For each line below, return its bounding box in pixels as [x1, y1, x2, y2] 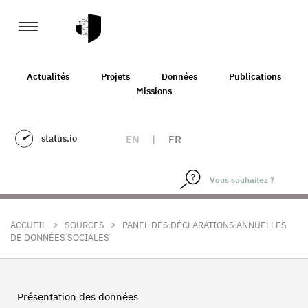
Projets [101, 70, 130, 82]
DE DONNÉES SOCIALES [10, 232, 109, 243]
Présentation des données [17, 290, 138, 303]
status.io [41, 133, 77, 144]
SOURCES [65, 219, 104, 231]
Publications [229, 70, 281, 82]
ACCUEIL [10, 219, 47, 231]
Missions [136, 85, 172, 97]
